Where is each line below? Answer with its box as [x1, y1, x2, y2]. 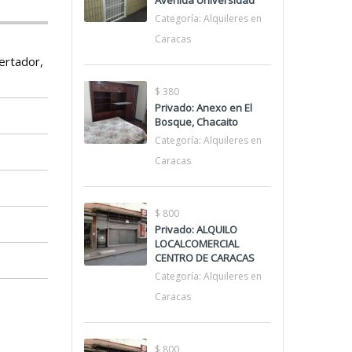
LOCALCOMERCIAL [155, 236, 239, 251]
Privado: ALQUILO [155, 222, 237, 236]
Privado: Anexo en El [155, 101, 252, 115]
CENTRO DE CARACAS [155, 251, 255, 265]
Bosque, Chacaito [155, 115, 238, 129]
